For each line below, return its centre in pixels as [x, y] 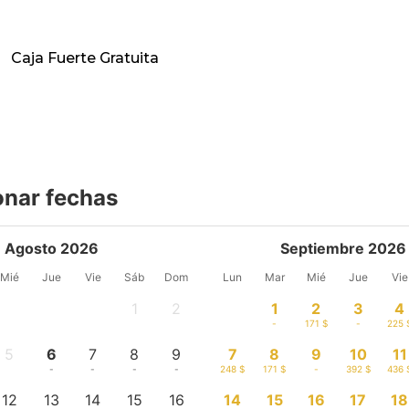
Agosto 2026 [51, 248]
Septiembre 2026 [343, 248]
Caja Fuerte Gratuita [85, 58]
